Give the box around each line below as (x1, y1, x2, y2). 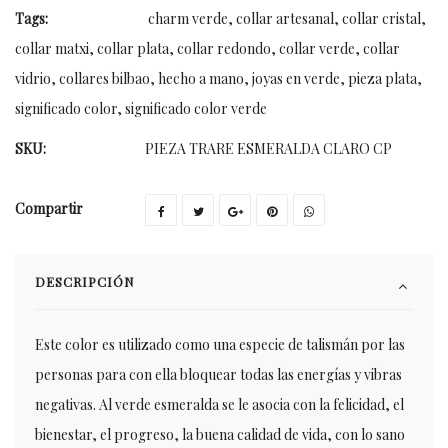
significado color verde (125, 99, 267, 118)
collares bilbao (59, 69, 150, 88)
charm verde (148, 9, 228, 28)
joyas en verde (252, 69, 340, 88)
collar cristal (342, 9, 421, 28)
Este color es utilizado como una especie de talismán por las (35, 335, 405, 354)
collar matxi (15, 39, 89, 58)
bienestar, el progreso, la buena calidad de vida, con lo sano (35, 425, 405, 444)
